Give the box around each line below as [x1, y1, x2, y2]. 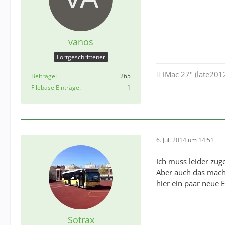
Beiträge [31, 71, 55, 80]
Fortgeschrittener [56, 52, 105, 61]
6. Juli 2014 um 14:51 [156, 136, 214, 145]
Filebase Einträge [31, 83, 79, 92]
